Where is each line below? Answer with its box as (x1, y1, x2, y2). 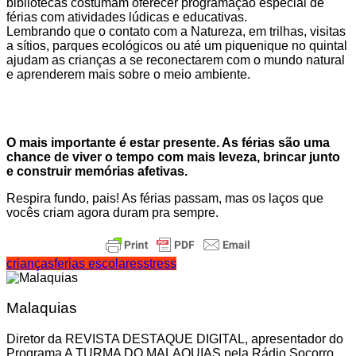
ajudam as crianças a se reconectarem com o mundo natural (6, 52, 345, 67)
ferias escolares (54, 256, 143, 270)
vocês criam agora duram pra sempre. (6, 205, 219, 219)
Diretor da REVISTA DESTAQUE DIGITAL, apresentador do (6, 331, 343, 346)
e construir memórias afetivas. (6, 164, 188, 178)
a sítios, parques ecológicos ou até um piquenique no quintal (6, 38, 347, 52)
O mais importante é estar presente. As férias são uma (6, 135, 330, 149)
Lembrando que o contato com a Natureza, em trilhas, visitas (6, 24, 346, 38)
